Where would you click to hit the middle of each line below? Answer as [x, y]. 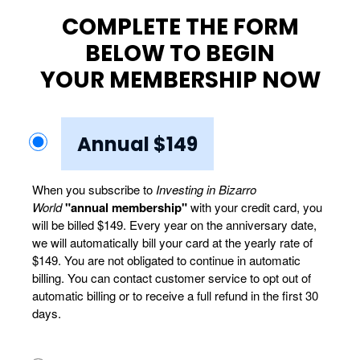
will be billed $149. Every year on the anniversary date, [174, 224]
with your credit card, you [255, 207]
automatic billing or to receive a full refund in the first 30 [175, 295]
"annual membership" [126, 207]
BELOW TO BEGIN [180, 53]
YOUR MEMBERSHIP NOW [180, 80]
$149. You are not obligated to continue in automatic [166, 260]
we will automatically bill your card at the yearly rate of [172, 242]
